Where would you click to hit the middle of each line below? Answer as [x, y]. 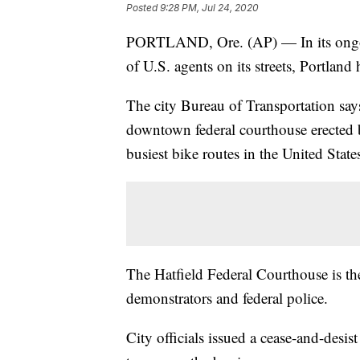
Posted [143, 8]
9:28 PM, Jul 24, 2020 [209, 8]
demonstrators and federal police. [227, 298]
